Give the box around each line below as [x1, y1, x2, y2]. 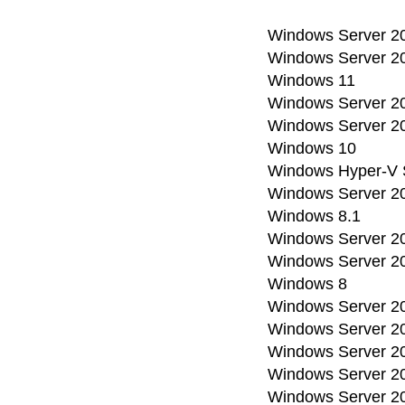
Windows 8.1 [268, 206, 361, 226]
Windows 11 [268, 71, 355, 90]
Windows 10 [268, 138, 356, 158]
